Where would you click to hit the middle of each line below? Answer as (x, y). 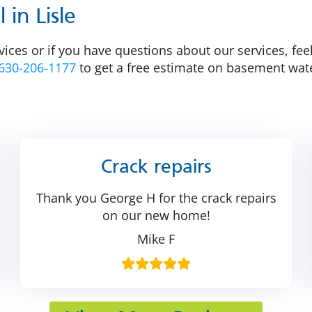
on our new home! (156, 215)
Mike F (156, 239)
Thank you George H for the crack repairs (156, 197)
